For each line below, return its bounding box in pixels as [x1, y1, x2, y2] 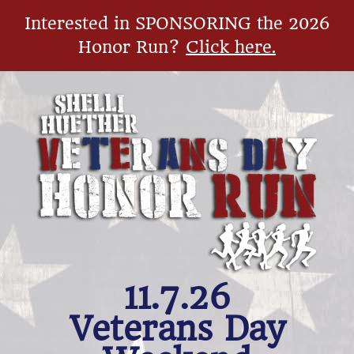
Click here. [186, 37, 276, 57]
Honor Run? [78, 37, 186, 57]
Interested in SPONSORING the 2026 [24, 13, 330, 33]
